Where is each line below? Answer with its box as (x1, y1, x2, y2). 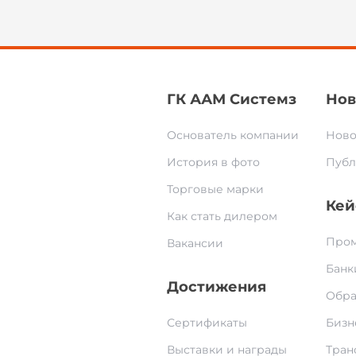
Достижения (167, 278, 266, 296)
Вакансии (167, 236, 223, 251)
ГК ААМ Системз (167, 91, 296, 109)
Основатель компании (167, 128, 299, 143)
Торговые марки (167, 182, 264, 197)
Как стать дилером (167, 209, 277, 224)
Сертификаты (167, 315, 247, 331)
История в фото (167, 155, 260, 170)
